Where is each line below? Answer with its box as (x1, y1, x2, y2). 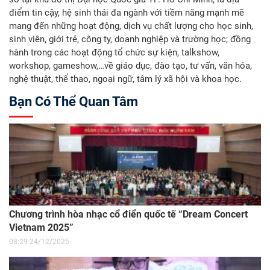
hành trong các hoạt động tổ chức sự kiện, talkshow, (9, 46, 219, 58)
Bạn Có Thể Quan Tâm (9, 93, 138, 109)
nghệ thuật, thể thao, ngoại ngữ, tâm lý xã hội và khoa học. (9, 73, 242, 84)
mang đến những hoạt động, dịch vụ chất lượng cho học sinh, (9, 20, 253, 31)
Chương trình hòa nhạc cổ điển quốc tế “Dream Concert (9, 209, 248, 221)
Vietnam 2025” (9, 222, 74, 234)
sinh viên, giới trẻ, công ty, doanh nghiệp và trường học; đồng (9, 33, 251, 45)
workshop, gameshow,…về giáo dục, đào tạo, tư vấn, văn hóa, (9, 60, 252, 71)
